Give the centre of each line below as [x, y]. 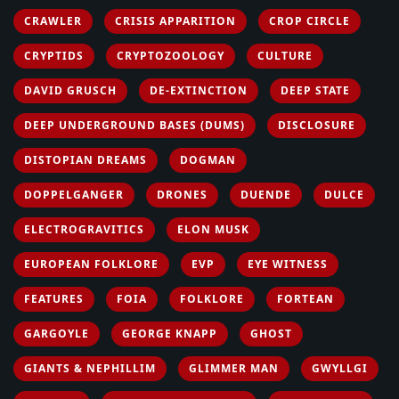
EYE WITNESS [288, 264]
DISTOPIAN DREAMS [85, 159]
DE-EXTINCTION [199, 90]
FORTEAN [305, 298]
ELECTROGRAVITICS [84, 229]
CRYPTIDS [54, 55]
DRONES [182, 194]
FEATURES [54, 298]
